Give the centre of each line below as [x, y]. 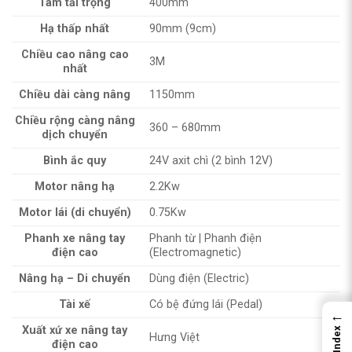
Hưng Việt [175, 337]
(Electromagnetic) [196, 252]
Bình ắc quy [75, 160]
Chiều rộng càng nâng [75, 120]
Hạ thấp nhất [75, 28]
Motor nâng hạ [75, 186]
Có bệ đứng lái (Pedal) [206, 304]
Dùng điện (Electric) [200, 278]
